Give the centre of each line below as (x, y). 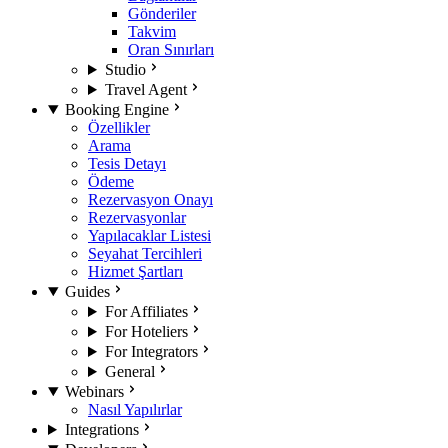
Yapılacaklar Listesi (149, 235)
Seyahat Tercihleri (145, 253)
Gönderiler (162, 13)
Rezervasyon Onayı (150, 199)
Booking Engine (116, 109)
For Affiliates (146, 311)
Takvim (152, 31)
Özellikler (119, 127)
